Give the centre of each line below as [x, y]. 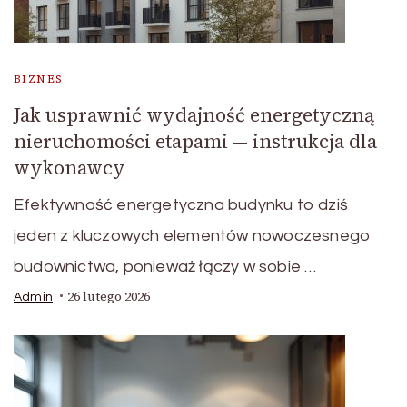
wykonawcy [69, 167]
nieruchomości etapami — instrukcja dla [195, 141]
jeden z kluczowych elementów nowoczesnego [193, 235]
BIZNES [39, 79]
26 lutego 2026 [109, 296]
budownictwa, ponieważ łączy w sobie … [165, 266]
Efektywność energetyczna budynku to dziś [181, 204]
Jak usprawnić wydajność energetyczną [194, 114]
